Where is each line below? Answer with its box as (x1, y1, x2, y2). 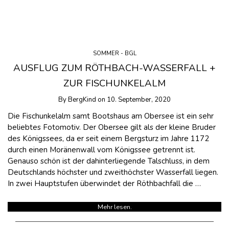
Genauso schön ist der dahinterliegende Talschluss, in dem (8, 156, 210, 167)
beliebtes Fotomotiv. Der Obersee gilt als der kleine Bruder (8, 122, 216, 133)
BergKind (68, 95, 96, 104)
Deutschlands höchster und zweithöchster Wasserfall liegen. (8, 167, 218, 178)
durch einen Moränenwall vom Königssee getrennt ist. (8, 145, 195, 155)
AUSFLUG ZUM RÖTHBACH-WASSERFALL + (13, 61, 216, 75)
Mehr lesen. (97, 202, 132, 212)
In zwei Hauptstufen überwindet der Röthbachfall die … (8, 178, 201, 189)
